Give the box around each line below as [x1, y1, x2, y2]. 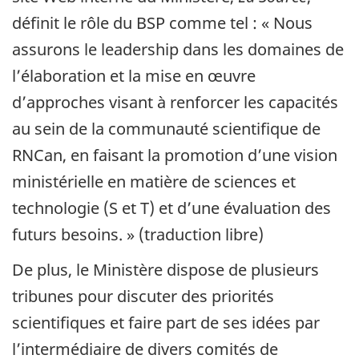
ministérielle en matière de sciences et [12, 170, 296, 192]
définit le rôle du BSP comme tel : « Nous [12, 11, 313, 34]
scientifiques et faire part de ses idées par [12, 312, 320, 334]
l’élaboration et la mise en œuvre [12, 64, 256, 87]
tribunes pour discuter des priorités [12, 285, 274, 308]
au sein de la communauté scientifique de [12, 117, 321, 139]
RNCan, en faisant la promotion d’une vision [12, 143, 337, 166]
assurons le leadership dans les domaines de [12, 38, 344, 60]
